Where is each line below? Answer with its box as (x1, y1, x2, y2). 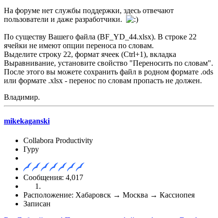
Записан (23, 199, 51, 208)
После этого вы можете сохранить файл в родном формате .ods (4, 68, 213, 76)
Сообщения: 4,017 (23, 173, 83, 182)
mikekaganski (4, 117, 50, 126)
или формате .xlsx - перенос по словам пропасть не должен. (4, 76, 202, 85)
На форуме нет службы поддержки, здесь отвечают (4, 6, 174, 15)
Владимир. (4, 93, 40, 102)
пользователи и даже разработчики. (4, 15, 126, 24)
